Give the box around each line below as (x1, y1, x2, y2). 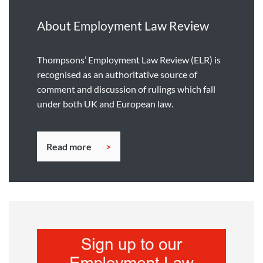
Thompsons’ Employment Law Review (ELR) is (37, 53, 221, 65)
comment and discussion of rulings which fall (37, 83, 215, 95)
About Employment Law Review (37, 18, 209, 33)
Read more (46, 140, 92, 152)
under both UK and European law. (37, 97, 173, 109)
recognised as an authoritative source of (37, 68, 197, 80)
